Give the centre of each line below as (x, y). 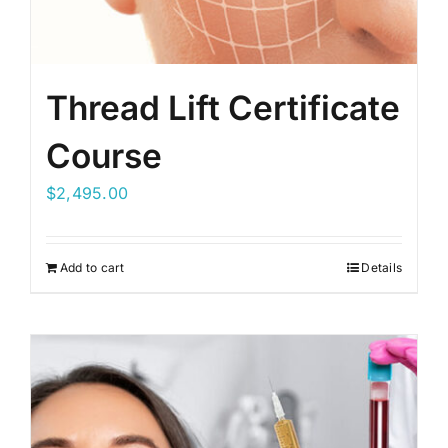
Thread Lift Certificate (223, 108)
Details (381, 267)
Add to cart (92, 267)
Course (104, 156)
